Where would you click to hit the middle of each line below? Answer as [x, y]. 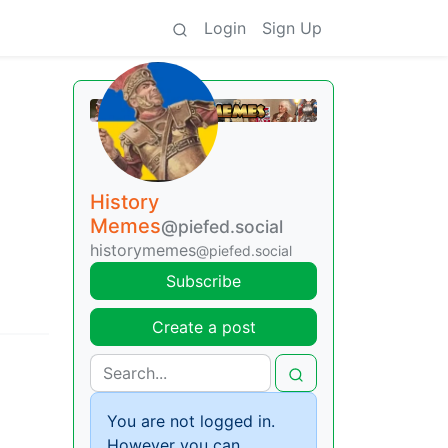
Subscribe [203, 280]
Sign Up [292, 28]
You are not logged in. [191, 420]
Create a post [203, 326]
